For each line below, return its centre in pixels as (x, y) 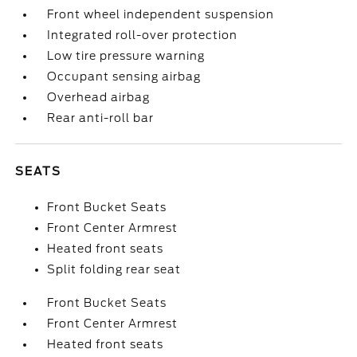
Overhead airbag (99, 97)
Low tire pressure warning (126, 56)
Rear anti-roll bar (101, 118)
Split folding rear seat (114, 269)
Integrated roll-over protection (143, 35)
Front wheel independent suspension (161, 14)
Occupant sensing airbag (124, 76)
